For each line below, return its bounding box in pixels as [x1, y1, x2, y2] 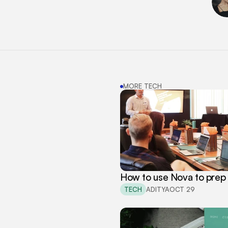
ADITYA [146, 185, 169, 193]
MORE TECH [123, 82, 162, 90]
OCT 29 [169, 185, 195, 193]
